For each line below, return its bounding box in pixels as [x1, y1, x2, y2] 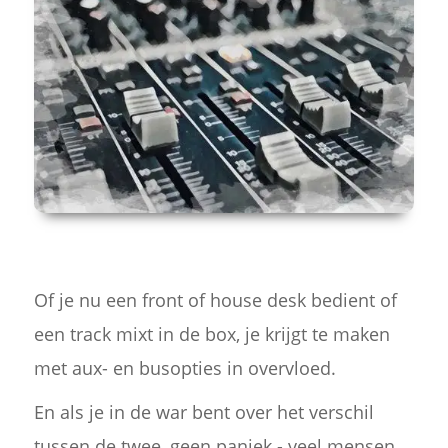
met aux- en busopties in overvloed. [33, 355, 336, 380]
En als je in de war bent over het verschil [33, 399, 374, 424]
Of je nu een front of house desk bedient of [33, 287, 397, 312]
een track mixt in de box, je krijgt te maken [33, 321, 390, 346]
